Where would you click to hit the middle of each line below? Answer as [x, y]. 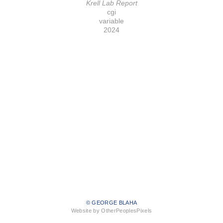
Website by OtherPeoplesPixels [111, 211]
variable [111, 21]
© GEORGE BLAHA [111, 203]
